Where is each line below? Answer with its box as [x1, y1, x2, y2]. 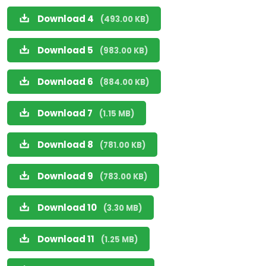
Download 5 [37, 44, 95, 56]
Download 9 [37, 170, 95, 182]
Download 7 [37, 107, 94, 119]
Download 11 [37, 233, 96, 245]
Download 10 [37, 201, 99, 214]
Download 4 [37, 12, 96, 25]
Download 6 [37, 75, 95, 88]
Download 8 [37, 138, 95, 151]
